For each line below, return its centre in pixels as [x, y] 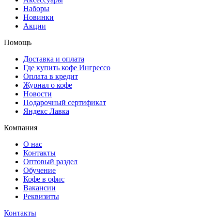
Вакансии [39, 187]
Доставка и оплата [54, 59]
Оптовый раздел [50, 161]
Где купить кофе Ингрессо [67, 67]
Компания [21, 127]
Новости [38, 93]
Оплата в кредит [51, 76]
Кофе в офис [44, 179]
